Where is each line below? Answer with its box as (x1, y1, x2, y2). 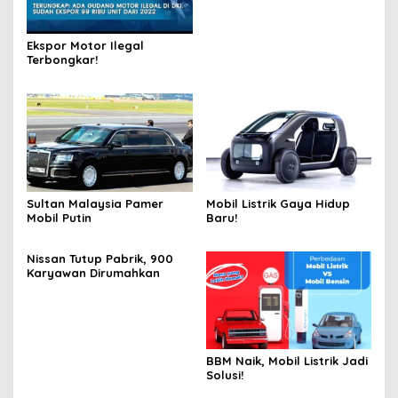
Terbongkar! (27, 52, 98, 68)
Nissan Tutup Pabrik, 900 (27, 251, 173, 266)
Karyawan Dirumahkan (27, 265, 160, 280)
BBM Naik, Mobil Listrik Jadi (205, 354, 368, 369)
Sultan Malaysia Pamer (27, 195, 163, 211)
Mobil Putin (27, 210, 92, 225)
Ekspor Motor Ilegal (27, 38, 144, 53)
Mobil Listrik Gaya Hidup (205, 195, 350, 211)
